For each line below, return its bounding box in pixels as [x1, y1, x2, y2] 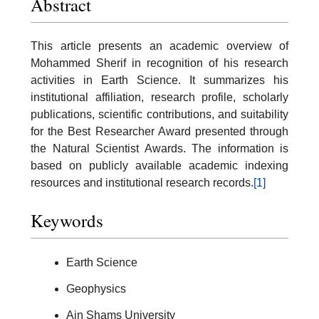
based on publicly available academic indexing [31, 159, 288, 172]
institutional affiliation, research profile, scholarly [31, 90, 288, 103]
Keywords [31, 209, 103, 233]
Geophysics [66, 283, 126, 296]
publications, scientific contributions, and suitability [31, 108, 288, 120]
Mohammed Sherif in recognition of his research [31, 56, 288, 69]
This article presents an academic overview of [31, 39, 288, 52]
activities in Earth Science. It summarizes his [31, 73, 288, 86]
